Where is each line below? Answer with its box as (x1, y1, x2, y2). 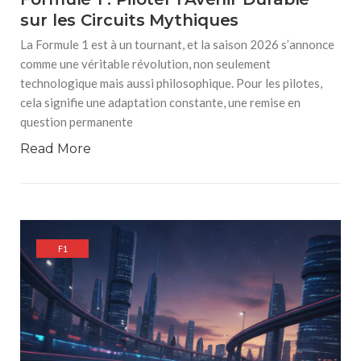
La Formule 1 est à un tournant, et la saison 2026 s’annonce (20, 37, 334, 52)
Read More (20, 141, 91, 156)
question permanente (20, 114, 133, 129)
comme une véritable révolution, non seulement (20, 56, 271, 71)
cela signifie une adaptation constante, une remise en (20, 95, 301, 110)
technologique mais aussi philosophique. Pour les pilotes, (20, 76, 322, 90)
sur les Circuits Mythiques (20, 10, 239, 30)
